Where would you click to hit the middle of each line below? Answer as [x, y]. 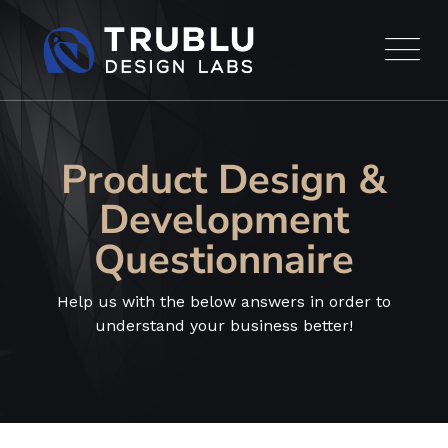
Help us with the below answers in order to [224, 301]
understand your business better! [224, 325]
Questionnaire [224, 260]
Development [224, 220]
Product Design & [224, 180]
